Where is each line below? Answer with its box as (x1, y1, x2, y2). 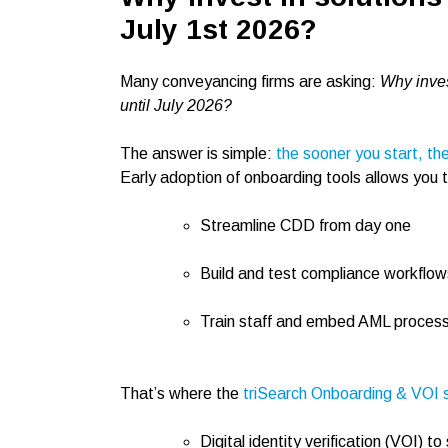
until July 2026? (120, 97, 232, 114)
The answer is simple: (120, 145, 276, 162)
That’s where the (120, 385, 243, 402)
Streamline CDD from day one (200, 217, 411, 234)
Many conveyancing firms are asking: (120, 73, 380, 90)
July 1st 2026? (120, 14, 317, 45)
